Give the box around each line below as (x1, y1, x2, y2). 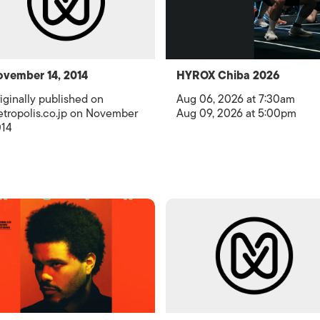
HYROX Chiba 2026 (176, 66, 280, 85)
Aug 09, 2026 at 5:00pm (176, 104, 296, 123)
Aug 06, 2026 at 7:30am (176, 90, 295, 109)
